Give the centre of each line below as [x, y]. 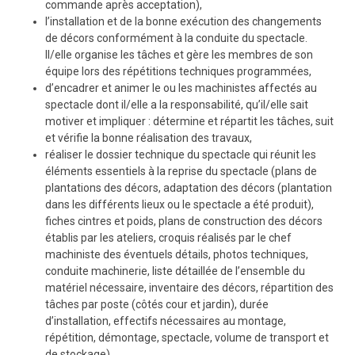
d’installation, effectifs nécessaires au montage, [165, 321]
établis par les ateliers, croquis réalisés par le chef [168, 238]
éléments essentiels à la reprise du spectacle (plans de [181, 171]
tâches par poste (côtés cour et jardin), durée [157, 304]
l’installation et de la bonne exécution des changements [183, 21]
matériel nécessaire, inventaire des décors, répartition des [189, 288]
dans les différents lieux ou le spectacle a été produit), [179, 204]
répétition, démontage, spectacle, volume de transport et [187, 338]
